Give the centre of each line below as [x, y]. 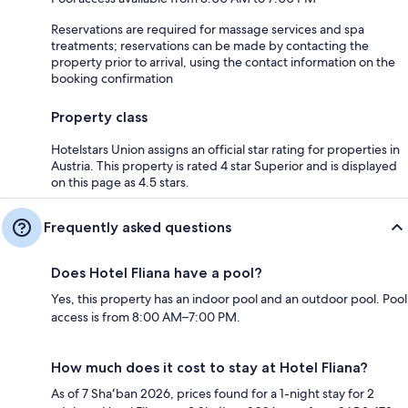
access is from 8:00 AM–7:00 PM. [146, 317]
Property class [99, 117]
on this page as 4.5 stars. [120, 183]
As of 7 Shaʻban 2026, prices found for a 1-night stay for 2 [213, 394]
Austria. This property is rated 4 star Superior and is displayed [224, 166]
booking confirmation [112, 79]
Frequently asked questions [138, 228]
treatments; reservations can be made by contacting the [210, 46]
